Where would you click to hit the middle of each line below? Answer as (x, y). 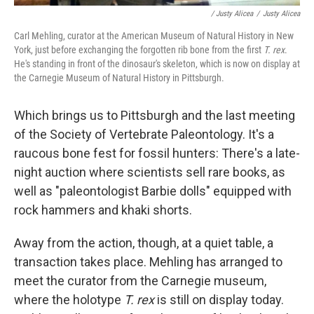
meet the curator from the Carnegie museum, (140, 280)
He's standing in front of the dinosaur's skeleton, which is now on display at (157, 63)
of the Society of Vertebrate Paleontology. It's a (144, 134)
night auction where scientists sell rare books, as (150, 172)
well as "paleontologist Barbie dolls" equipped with (153, 191)
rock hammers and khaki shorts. (103, 210)
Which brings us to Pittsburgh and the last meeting (155, 115)
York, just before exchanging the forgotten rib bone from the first (139, 49)
